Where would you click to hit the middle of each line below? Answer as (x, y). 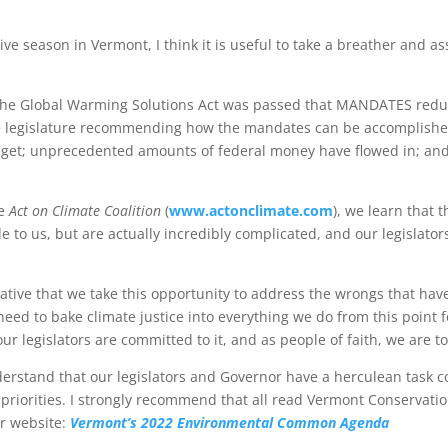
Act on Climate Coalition (85, 210)
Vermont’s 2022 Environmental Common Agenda (230, 422)
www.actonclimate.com (251, 210)
